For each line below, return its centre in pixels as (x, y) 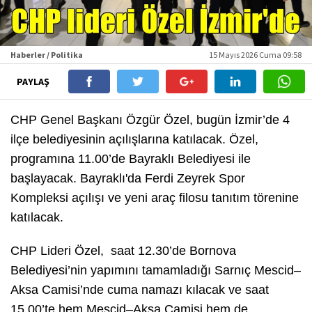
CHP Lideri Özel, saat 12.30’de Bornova (123, 250)
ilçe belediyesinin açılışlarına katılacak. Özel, (134, 139)
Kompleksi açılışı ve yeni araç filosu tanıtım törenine (155, 197)
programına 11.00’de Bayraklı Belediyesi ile (131, 158)
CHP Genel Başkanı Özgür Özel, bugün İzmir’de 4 (150, 119)
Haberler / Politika (47, 54)
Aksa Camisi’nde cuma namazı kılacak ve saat (140, 289)
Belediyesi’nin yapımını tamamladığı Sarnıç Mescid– (156, 270)
